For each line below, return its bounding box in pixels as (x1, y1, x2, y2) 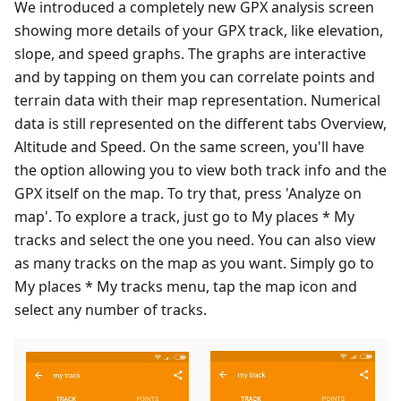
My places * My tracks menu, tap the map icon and (14, 276, 357, 296)
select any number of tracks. (14, 299, 207, 320)
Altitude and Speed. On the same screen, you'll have (14, 136, 364, 157)
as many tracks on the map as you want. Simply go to (14, 252, 374, 273)
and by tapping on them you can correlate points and (14, 66, 375, 87)
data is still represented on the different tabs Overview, (14, 113, 387, 133)
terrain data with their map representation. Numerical (14, 90, 380, 110)
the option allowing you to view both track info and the (14, 159, 387, 180)
